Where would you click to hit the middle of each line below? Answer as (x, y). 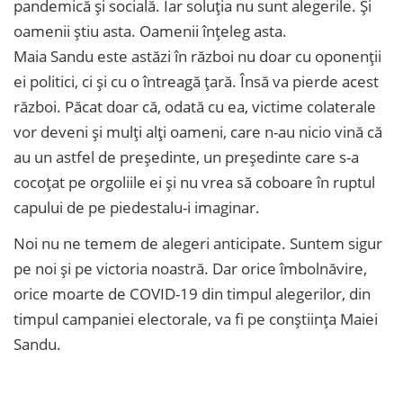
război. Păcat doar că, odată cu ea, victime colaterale (195, 106)
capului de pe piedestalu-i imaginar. (137, 207)
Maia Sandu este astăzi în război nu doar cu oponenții (197, 56)
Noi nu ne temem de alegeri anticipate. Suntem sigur (198, 243)
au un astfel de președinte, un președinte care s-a (186, 157)
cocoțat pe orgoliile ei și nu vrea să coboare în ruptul (194, 182)
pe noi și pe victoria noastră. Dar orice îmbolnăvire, (190, 268)
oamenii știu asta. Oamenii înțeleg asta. (150, 31)
